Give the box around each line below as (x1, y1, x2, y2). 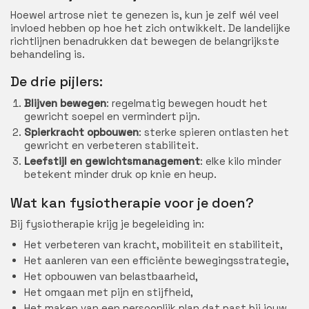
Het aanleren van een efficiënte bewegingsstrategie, (24, 254, 289, 267)
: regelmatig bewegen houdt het (106, 97, 268, 110)
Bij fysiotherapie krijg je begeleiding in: (10, 217, 204, 230)
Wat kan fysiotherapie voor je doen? (10, 194, 254, 212)
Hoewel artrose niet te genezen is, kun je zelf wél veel (10, 8, 279, 21)
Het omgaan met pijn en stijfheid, (24, 286, 193, 299)
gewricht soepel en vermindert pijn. (24, 110, 200, 123)
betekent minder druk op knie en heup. (24, 168, 217, 181)
